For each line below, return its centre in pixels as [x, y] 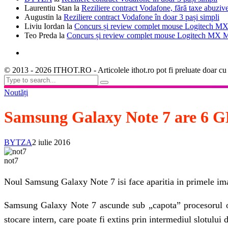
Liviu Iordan [45, 26]
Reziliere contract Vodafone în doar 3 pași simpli [141, 17]
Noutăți [16, 92]
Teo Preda [41, 35]
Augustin [39, 17]
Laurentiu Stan [48, 8]
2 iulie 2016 [51, 142]
